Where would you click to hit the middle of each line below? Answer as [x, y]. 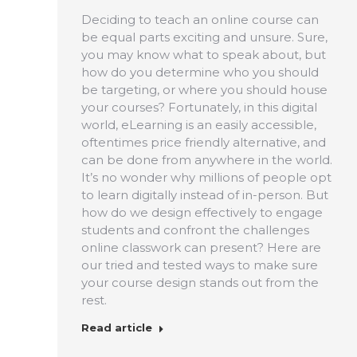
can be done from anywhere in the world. [207, 159]
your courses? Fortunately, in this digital [199, 107]
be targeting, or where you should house [204, 89]
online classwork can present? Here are [201, 247]
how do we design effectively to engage [202, 212]
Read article [117, 327]
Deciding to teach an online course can [200, 19]
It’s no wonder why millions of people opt [206, 177]
